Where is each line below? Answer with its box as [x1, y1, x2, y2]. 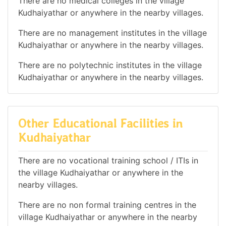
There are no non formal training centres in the [18, 200, 196, 210]
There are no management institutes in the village [18, 27, 207, 38]
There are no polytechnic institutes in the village [18, 60, 202, 70]
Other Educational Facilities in [18, 116, 183, 131]
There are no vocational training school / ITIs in [18, 155, 198, 166]
